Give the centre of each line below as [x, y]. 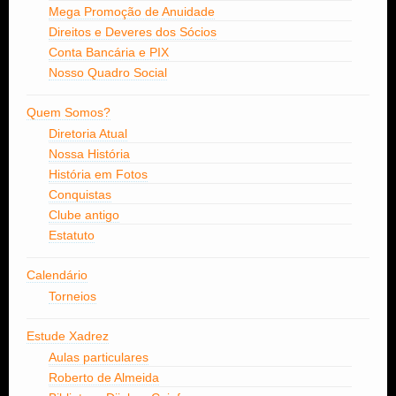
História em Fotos [98, 174]
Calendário [57, 274]
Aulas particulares [99, 357]
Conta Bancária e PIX [109, 52]
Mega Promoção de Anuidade [132, 11]
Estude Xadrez [68, 335]
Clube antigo [84, 214]
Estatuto [72, 235]
